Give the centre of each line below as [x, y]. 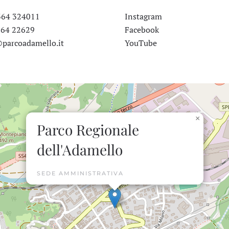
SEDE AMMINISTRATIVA [80, 173]
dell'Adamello [80, 150]
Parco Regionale [88, 130]
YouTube [141, 43]
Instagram [143, 16]
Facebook [142, 30]
